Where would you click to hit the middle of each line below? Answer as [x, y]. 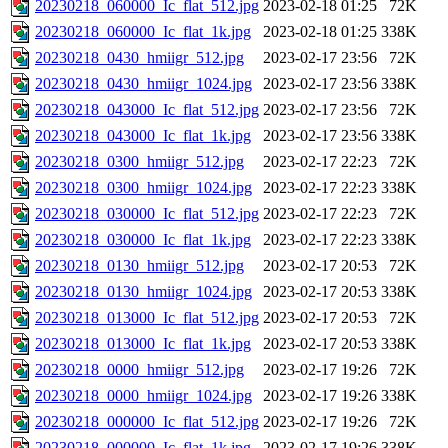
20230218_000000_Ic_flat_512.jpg [147, 422]
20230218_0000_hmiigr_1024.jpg [143, 396]
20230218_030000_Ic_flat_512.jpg [147, 214]
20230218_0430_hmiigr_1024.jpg [143, 84]
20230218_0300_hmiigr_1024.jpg [143, 188]
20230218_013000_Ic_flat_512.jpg [147, 318]
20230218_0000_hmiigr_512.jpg [139, 370]
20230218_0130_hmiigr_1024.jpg [143, 292]
